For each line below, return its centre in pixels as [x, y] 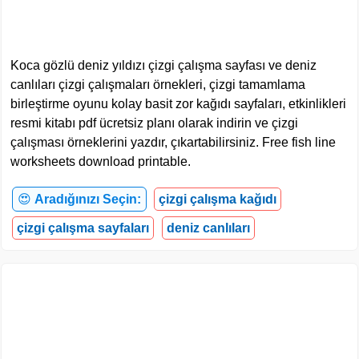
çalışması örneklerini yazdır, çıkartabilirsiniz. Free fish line [173, 142]
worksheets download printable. [101, 161]
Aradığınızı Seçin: [88, 199]
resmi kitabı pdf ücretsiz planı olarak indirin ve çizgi [154, 123]
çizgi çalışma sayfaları [83, 228]
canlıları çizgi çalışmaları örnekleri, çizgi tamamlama [158, 84]
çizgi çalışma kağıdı [218, 199]
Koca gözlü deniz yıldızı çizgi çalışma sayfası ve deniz [163, 65]
